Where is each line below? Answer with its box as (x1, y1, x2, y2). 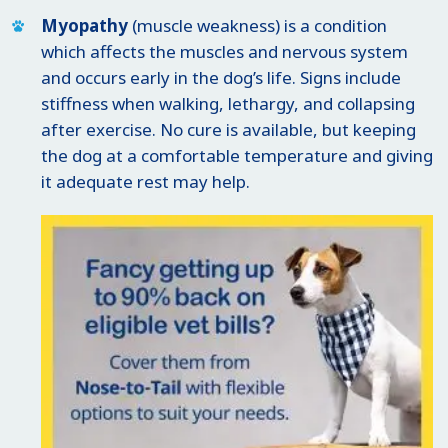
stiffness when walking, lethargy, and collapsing (41, 91, 415, 115)
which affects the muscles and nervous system (41, 39, 408, 63)
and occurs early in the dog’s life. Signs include (41, 65, 401, 89)
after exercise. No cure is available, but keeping (41, 117, 416, 141)
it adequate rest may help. (41, 169, 250, 193)
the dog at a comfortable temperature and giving (41, 143, 433, 167)
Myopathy (41, 13, 128, 37)
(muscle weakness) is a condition (128, 13, 387, 37)
